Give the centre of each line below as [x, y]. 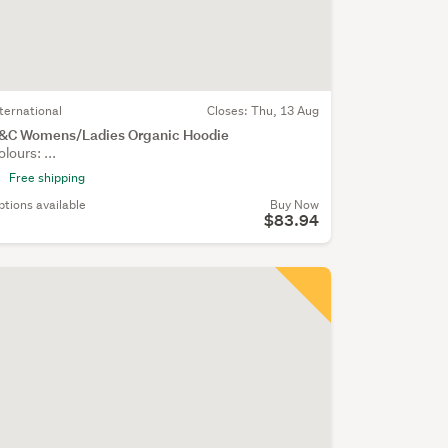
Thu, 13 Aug [284, 110]
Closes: [228, 110]
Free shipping [46, 177]
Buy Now [294, 204]
